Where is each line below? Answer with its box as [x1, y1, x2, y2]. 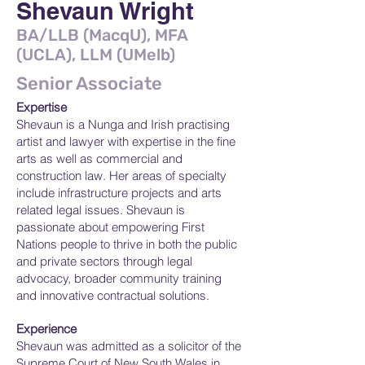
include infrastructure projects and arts [16, 185, 222, 200]
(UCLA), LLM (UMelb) [16, 45, 175, 64]
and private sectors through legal [16, 253, 192, 269]
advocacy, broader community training [16, 270, 222, 286]
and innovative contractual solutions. [16, 288, 209, 303]
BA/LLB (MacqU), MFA [16, 25, 187, 45]
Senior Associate [16, 73, 162, 95]
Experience [16, 321, 77, 336]
